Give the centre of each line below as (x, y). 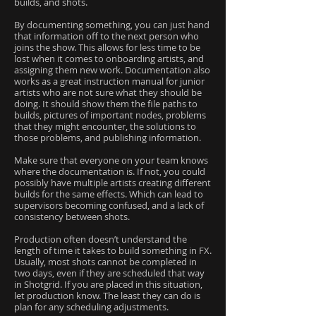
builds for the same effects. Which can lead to (109, 194)
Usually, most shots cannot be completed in (105, 262)
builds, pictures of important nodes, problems (110, 115)
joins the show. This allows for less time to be (107, 47)
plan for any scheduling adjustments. (91, 307)
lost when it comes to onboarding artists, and (109, 59)
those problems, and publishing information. (108, 138)
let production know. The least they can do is (107, 296)
